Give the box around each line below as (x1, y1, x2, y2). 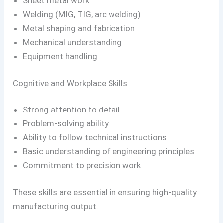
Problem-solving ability (23, 118, 109, 129)
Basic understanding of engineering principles (23, 146, 195, 157)
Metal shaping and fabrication (23, 23, 135, 34)
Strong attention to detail (23, 105, 120, 115)
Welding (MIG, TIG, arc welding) (23, 9, 141, 20)
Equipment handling (23, 51, 98, 62)
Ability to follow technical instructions (23, 132, 167, 143)
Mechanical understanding (23, 37, 122, 48)
